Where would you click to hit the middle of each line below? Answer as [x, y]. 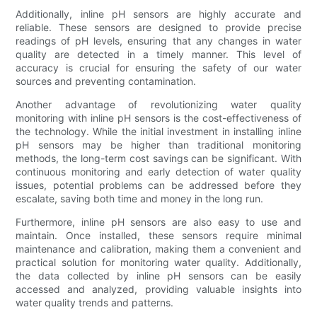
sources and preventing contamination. [106, 81]
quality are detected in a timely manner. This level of [158, 54]
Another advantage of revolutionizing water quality [158, 104]
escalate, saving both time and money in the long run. [140, 198]
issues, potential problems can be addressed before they [158, 185]
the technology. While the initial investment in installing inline [158, 131]
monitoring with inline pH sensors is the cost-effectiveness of [158, 117]
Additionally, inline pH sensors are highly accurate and [158, 13]
